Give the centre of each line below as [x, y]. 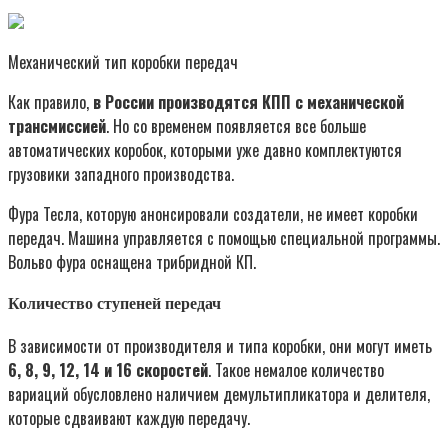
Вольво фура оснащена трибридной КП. [132, 261]
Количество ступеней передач [114, 303]
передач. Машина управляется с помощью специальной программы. [224, 237]
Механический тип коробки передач [123, 61]
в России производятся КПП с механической [248, 101]
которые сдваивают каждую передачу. [129, 418]
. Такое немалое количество [296, 370]
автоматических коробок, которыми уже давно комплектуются [205, 149]
